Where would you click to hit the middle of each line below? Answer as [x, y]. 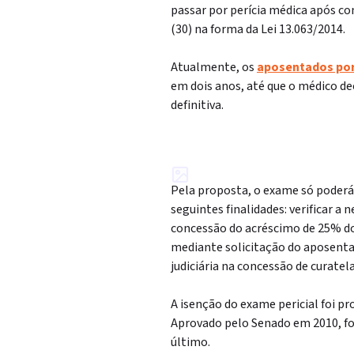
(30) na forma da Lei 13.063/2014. [258, 29]
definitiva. [197, 105]
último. [190, 342]
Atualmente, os [214, 67]
